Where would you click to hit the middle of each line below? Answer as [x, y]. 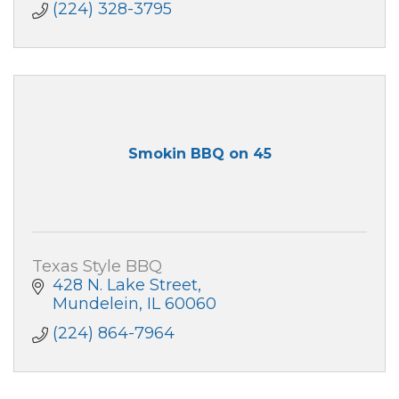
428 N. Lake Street [125, 285]
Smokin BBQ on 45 [199, 154]
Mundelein [95, 303]
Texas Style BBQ [97, 266]
